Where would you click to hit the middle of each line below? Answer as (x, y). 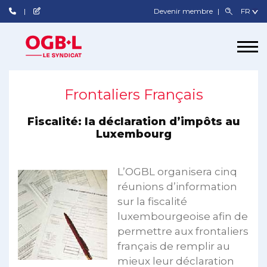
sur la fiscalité (152, 201)
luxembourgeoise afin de (183, 216)
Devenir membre (184, 11)
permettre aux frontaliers (183, 231)
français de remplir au (174, 246)
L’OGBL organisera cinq (177, 172)
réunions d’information (177, 187)
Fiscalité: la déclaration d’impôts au (133, 122)
